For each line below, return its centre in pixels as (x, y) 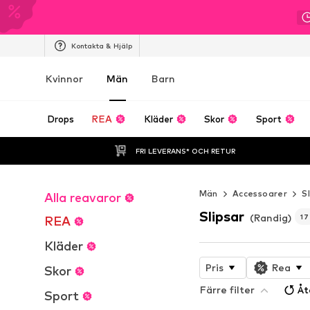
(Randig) (270, 217)
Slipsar (221, 216)
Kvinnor (64, 79)
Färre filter (227, 289)
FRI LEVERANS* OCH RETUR (185, 151)
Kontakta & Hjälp (102, 45)
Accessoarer (260, 193)
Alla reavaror (83, 198)
